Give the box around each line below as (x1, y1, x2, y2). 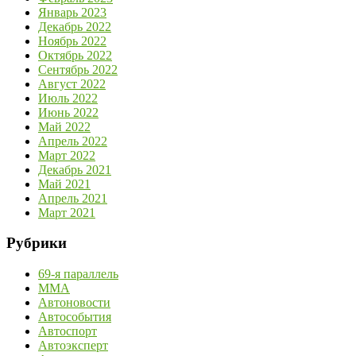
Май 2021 (38, 176, 91, 191)
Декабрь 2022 (38, 19, 111, 33)
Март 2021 (38, 205, 95, 219)
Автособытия (38, 309, 111, 323)
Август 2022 (38, 76, 106, 91)
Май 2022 (38, 119, 91, 133)
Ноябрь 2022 (38, 33, 106, 48)
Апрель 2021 (38, 191, 107, 205)
